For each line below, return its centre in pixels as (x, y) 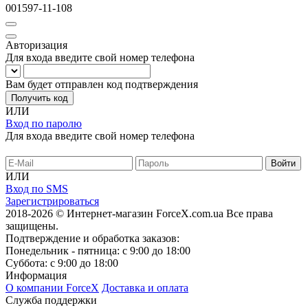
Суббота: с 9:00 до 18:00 (62, 263)
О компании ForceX (52, 288)
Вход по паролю (44, 124)
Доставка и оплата (145, 288)
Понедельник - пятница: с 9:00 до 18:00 (98, 251)
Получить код (40, 98)
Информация (36, 276)
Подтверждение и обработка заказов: (92, 239)
